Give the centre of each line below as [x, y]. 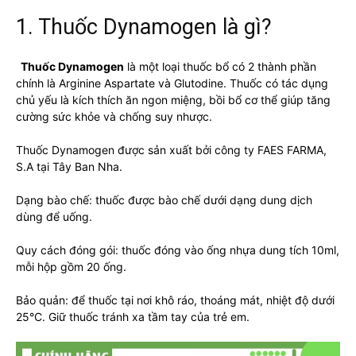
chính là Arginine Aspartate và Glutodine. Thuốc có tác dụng [172, 83]
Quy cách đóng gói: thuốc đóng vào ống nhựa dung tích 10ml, [178, 250]
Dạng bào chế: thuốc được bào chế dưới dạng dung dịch [164, 199]
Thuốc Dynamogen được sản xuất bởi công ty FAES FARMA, [171, 149]
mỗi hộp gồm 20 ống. [71, 266]
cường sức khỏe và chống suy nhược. [114, 116]
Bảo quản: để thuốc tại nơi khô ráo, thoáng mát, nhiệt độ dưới [175, 300]
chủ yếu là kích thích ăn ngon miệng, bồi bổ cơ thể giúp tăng [173, 99]
